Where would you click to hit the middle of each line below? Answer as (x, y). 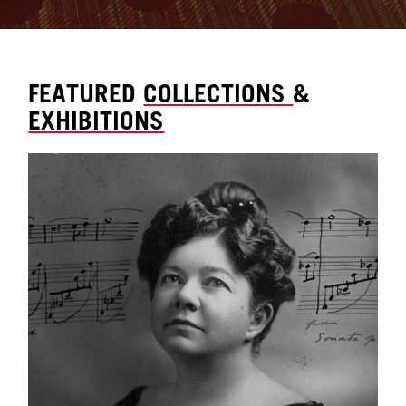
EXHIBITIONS (97, 120)
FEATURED (86, 92)
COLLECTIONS (215, 92)
